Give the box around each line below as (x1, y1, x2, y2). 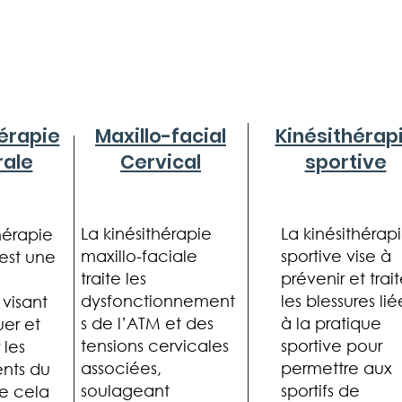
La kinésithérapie (81, 223, 212, 243)
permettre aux (281, 357, 392, 378)
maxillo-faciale (81, 245, 197, 266)
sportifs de (281, 380, 360, 400)
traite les (81, 267, 146, 288)
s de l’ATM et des (81, 312, 214, 333)
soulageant (81, 380, 170, 400)
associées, (81, 357, 162, 378)
